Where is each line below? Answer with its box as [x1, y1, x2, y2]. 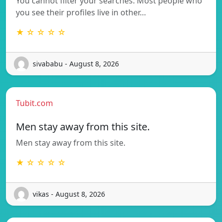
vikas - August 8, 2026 [33, 189, 105, 199]
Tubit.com [16, 97, 53, 109]
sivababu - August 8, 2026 [33, 59, 119, 69]
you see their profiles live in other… [16, 6, 146, 18]
